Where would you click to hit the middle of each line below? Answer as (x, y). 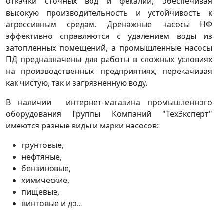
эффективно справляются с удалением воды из (109, 36)
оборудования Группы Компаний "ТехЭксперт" (109, 114)
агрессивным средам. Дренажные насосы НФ (109, 24)
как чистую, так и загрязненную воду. (77, 83)
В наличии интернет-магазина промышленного (109, 102)
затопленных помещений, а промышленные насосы (109, 48)
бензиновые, (46, 168)
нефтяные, (42, 157)
